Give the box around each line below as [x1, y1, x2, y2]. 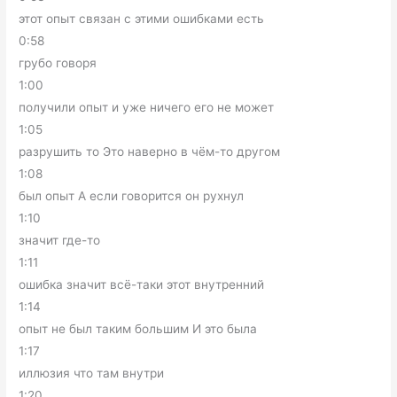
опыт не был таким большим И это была [19, 322, 258, 336]
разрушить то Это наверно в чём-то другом [19, 144, 281, 159]
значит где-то [19, 233, 101, 247]
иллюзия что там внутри [19, 366, 165, 380]
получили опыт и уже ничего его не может [19, 100, 275, 114]
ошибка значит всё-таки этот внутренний [19, 277, 265, 292]
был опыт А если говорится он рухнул [19, 189, 245, 203]
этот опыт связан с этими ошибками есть [19, 12, 265, 26]
